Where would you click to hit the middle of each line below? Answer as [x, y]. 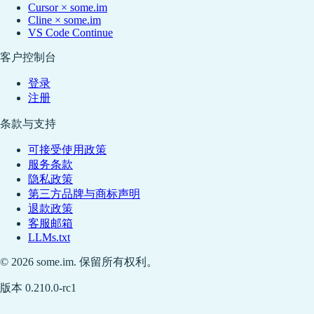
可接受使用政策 [67, 150]
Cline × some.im [64, 20]
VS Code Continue [70, 33]
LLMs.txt [49, 238]
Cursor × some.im [68, 8]
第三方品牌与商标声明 [84, 194]
